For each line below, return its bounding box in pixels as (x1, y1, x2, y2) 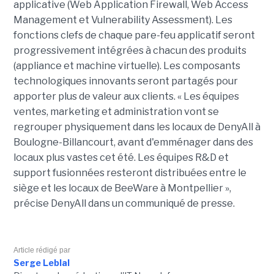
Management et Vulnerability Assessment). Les (13, 14, 232, 26)
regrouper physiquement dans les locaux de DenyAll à (13, 121, 261, 133)
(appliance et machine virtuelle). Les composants (13, 60, 240, 72)
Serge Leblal (13, 257, 70, 268)
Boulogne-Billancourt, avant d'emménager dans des (13, 136, 253, 149)
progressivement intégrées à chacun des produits (13, 45, 246, 57)
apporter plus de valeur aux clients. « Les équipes (13, 91, 239, 103)
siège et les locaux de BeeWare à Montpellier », (13, 182, 231, 194)
